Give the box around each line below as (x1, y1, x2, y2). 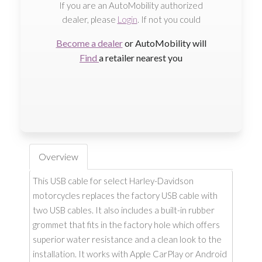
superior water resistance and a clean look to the (33, 234, 222, 244)
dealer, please (61, 14, 118, 25)
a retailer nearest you (99, 52, 182, 63)
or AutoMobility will (122, 37, 206, 49)
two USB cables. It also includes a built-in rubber (33, 205, 215, 215)
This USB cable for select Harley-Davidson (33, 175, 194, 186)
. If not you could (137, 14, 201, 25)
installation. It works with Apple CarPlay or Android (33, 249, 227, 259)
